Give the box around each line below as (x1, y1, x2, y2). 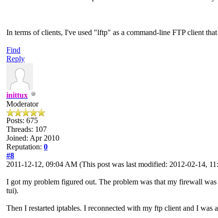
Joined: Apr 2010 (6, 133, 59, 142)
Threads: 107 (6, 125, 47, 133)
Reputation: (6, 142, 44, 151)
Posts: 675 (6, 116, 38, 125)
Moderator (6, 99, 38, 108)
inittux (6, 91, 28, 99)
